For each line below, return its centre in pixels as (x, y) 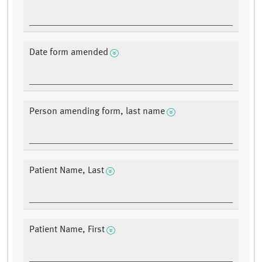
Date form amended (69, 53)
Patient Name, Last (67, 171)
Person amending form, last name (97, 112)
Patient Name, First (67, 230)
